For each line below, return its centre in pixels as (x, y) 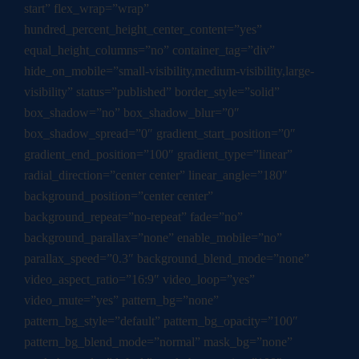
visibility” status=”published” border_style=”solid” (152, 92)
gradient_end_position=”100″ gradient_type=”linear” (158, 155)
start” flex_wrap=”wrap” (87, 9)
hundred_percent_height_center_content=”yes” (143, 30)
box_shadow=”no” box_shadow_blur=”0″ (132, 113)
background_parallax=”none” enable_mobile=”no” (153, 238)
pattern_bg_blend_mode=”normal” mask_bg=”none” (158, 342)
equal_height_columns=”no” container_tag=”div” (149, 50)
